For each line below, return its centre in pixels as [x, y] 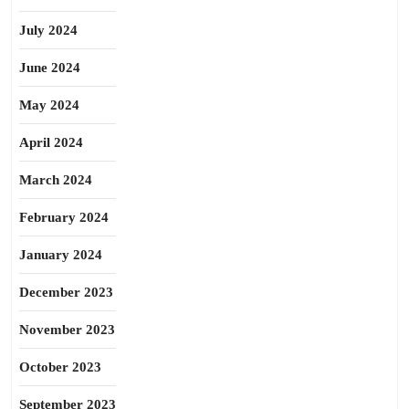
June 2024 [50, 68]
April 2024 [51, 142]
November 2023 [67, 330]
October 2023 [60, 367]
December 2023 [66, 292]
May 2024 [49, 105]
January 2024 [61, 255]
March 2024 [56, 180]
